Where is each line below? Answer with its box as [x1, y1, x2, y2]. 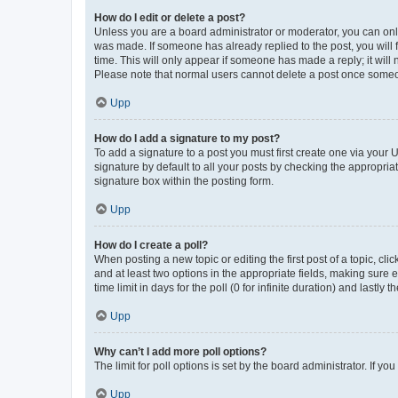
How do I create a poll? [94, 238, 208, 251]
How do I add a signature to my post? [94, 131, 280, 145]
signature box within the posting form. [94, 174, 274, 187]
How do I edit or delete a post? [94, 11, 245, 24]
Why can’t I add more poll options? [94, 345, 267, 358]
